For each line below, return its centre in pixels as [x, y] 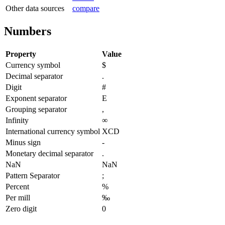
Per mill [18, 197]
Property [21, 54]
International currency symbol [53, 131]
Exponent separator [36, 98]
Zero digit [21, 208]
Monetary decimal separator [49, 153]
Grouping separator [36, 109]
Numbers [28, 31]
